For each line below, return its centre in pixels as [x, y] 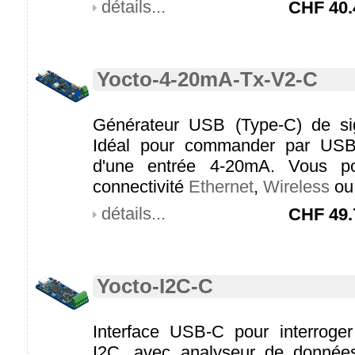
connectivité [141, 187]
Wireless [296, 187]
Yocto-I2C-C [155, 286]
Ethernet [221, 187]
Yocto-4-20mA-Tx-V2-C [207, 79]
